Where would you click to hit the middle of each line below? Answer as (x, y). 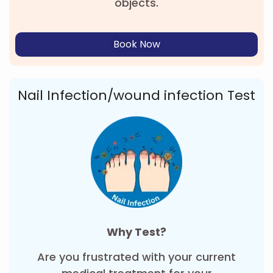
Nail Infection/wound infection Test (136, 95)
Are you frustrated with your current (136, 257)
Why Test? (136, 232)
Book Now (136, 44)
